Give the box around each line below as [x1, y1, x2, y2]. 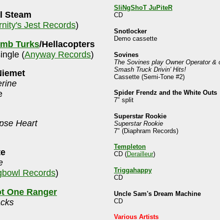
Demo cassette [114, 34, 157, 42]
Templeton [114, 143, 146, 151]
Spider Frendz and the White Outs [114, 89, 217, 97]
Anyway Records [25, 49, 91, 59]
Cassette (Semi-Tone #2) [114, 73, 185, 81]
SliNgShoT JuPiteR [114, 4, 172, 12]
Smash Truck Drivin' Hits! [114, 65, 186, 73]
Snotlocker [114, 27, 147, 35]
